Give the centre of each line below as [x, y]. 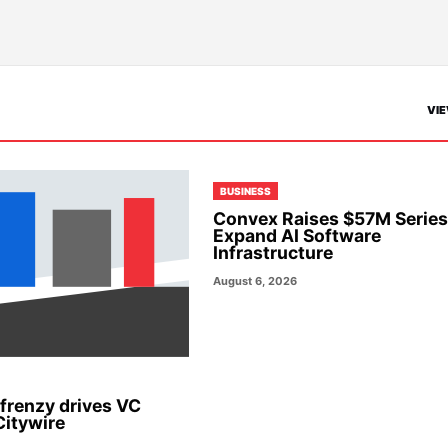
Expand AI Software [297, 235]
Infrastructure [273, 252]
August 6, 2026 [255, 281]
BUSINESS [246, 190]
